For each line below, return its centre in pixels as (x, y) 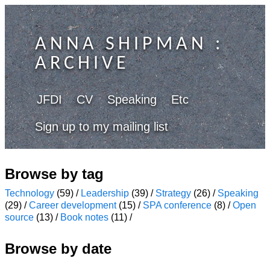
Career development (73, 205)
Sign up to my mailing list (102, 127)
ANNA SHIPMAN (121, 45)
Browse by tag (54, 174)
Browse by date (58, 249)
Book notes (84, 217)
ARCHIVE (82, 64)
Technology (30, 193)
